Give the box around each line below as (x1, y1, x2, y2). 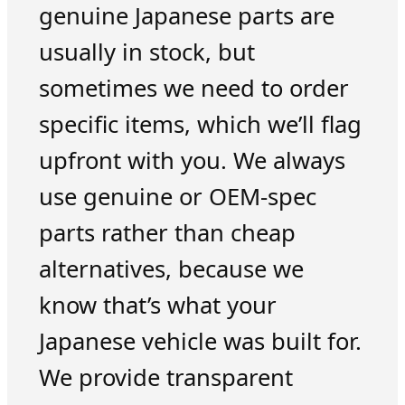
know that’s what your (38, 289, 277, 322)
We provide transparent (38, 362, 293, 394)
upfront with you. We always (38, 145, 345, 177)
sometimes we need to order (38, 72, 349, 105)
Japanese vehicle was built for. (38, 325, 362, 358)
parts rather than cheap (38, 217, 296, 250)
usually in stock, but (38, 36, 255, 69)
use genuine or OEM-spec (38, 181, 316, 213)
